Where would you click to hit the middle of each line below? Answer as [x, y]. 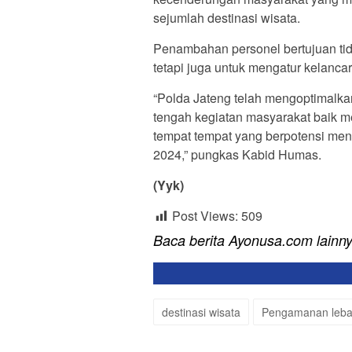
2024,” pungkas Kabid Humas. [237, 155]
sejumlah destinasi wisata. [227, 18]
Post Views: [205, 216]
